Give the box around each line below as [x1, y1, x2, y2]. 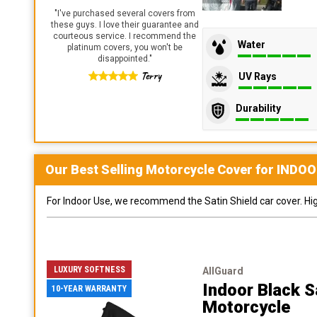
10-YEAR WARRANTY [52, 283, 127, 294]
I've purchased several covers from [57, 8, 195, 18]
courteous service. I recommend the [53, 31, 196, 41]
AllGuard [202, 265, 243, 277]
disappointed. [97, 54, 149, 64]
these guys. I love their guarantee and [50, 20, 199, 30]
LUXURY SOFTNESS [53, 264, 125, 275]
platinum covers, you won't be [67, 42, 183, 52]
